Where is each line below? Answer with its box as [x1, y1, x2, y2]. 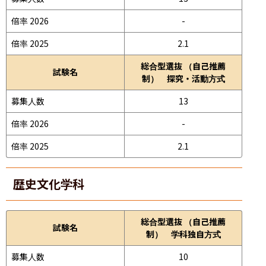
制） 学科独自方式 [145, 227, 221, 240]
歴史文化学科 [13, 175, 84, 192]
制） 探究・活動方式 [141, 72, 225, 84]
